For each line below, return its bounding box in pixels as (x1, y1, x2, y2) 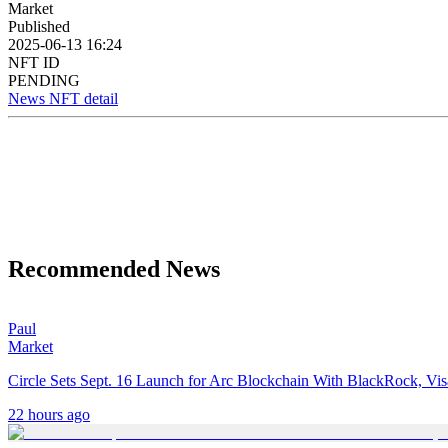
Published (8, 17, 70, 35)
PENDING (8, 71, 80, 89)
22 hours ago (8, 406, 90, 424)
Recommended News (8, 255, 220, 282)
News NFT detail (8, 89, 118, 107)
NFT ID (8, 53, 60, 71)
